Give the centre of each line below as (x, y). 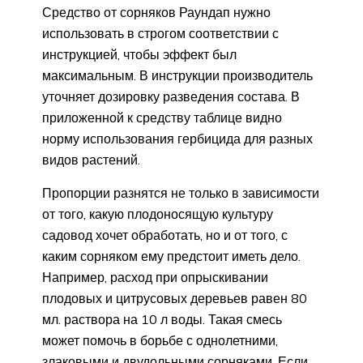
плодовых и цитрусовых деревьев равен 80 (175, 299)
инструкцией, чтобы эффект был (139, 55)
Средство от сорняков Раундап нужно (156, 13)
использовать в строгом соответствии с (160, 34)
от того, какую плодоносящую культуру (158, 214)
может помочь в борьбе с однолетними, (160, 341)
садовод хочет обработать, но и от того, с (165, 235)
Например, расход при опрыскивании (155, 278)
